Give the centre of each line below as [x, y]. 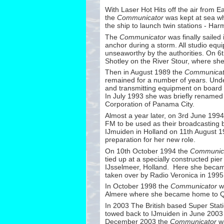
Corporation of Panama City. [150, 104]
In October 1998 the [138, 186]
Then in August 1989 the [145, 72]
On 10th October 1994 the [147, 151]
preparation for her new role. [150, 140]
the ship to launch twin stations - [156, 25]
